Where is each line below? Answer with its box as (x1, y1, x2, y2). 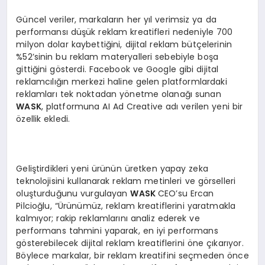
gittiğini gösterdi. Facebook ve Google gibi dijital (16, 63, 219, 75)
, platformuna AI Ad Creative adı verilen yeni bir (41, 100, 243, 112)
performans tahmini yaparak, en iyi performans (16, 224, 218, 237)
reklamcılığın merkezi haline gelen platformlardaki (16, 75, 227, 88)
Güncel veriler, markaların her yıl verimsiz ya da (16, 13, 216, 25)
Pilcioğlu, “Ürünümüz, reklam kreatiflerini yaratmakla (16, 199, 236, 212)
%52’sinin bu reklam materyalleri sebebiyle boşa (16, 50, 219, 63)
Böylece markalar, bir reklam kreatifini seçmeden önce (16, 249, 249, 261)
